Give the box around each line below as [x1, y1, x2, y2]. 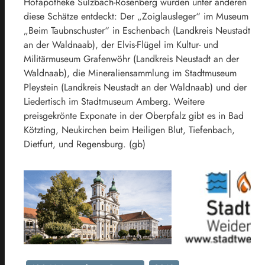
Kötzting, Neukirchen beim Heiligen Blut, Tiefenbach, [24, 122, 235, 137]
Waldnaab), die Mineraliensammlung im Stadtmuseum [24, 66, 237, 80]
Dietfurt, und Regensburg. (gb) [24, 137, 146, 151]
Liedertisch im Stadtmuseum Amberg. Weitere [24, 94, 205, 108]
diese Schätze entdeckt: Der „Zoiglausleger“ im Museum [24, 9, 248, 23]
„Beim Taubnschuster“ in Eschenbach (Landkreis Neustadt [24, 23, 250, 37]
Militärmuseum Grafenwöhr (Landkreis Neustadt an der [24, 51, 239, 66]
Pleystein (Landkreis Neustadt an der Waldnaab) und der [24, 80, 247, 94]
